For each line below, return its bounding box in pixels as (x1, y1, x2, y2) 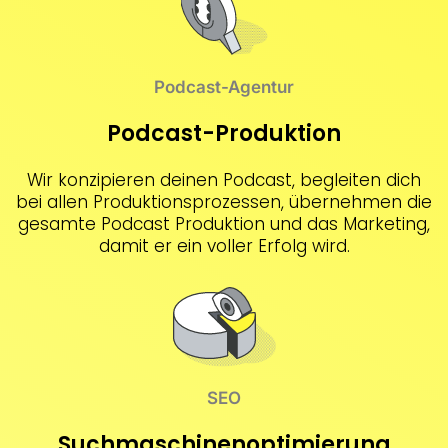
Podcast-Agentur (154, 76, 294, 97)
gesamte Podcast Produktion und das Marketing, (18, 211, 430, 236)
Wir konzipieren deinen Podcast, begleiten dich (27, 167, 421, 192)
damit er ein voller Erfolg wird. (98, 233, 350, 258)
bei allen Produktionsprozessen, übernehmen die (16, 189, 432, 214)
